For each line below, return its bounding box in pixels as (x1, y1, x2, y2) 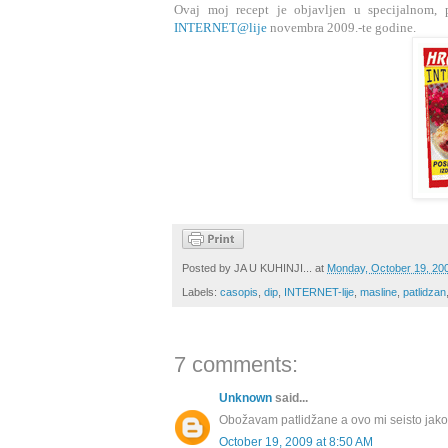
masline (360, 286, 397, 299)
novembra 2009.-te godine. (267, 20, 416, 36)
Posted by (182, 262, 234, 275)
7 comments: (174, 352, 298, 378)
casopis (220, 286, 258, 299)
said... (272, 391, 308, 406)
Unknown (219, 391, 272, 406)
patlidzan (403, 286, 446, 299)
